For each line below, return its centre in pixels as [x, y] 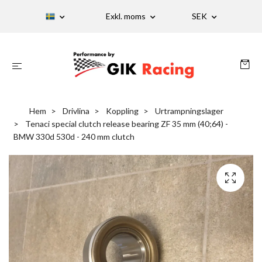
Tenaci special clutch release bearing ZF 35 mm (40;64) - [126, 124]
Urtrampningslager [189, 111]
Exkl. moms [126, 16]
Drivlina [76, 111]
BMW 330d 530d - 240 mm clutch [74, 137]
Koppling [122, 111]
